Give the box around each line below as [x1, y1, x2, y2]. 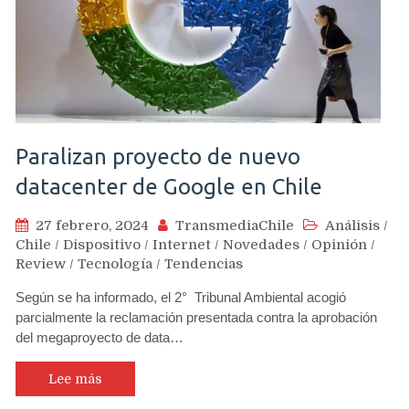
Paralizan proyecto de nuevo [16, 143, 300, 169]
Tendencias [164, 255, 243, 272]
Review [16, 255, 66, 272]
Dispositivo [63, 236, 141, 253]
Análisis [325, 216, 380, 234]
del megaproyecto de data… [16, 329, 184, 345]
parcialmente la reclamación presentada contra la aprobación [16, 309, 377, 325]
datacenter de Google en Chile [16, 173, 322, 199]
